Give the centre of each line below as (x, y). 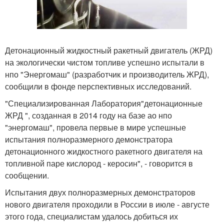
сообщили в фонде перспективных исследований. (98, 86)
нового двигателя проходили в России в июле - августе (107, 204)
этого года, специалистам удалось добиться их (91, 216)
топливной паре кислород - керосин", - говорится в (99, 163)
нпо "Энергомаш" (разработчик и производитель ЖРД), (107, 74)
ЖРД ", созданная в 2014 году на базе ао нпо (88, 115)
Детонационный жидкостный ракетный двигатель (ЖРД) (109, 50)
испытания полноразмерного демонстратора (89, 139)
